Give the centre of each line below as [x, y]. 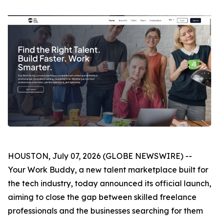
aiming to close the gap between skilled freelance [102, 197]
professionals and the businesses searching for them [105, 210]
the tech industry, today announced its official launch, [109, 183]
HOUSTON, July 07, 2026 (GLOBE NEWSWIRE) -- [100, 156]
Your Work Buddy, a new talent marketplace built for [108, 169]
